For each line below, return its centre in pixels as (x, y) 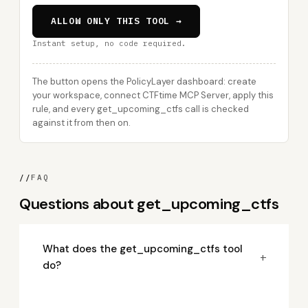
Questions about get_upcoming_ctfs (149, 204)
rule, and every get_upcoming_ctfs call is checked (141, 109)
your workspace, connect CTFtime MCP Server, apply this (153, 95)
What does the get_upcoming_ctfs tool (143, 249)
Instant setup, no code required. (109, 43)
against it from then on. (81, 123)
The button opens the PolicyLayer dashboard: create (144, 81)
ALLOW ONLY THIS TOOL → (117, 21)
